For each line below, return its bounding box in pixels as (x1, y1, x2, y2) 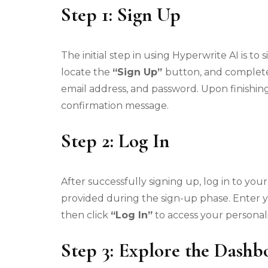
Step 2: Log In (61, 129, 169, 153)
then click (61, 209, 111, 221)
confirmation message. (61, 100, 169, 112)
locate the (61, 66, 112, 78)
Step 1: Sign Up (61, 3, 181, 27)
